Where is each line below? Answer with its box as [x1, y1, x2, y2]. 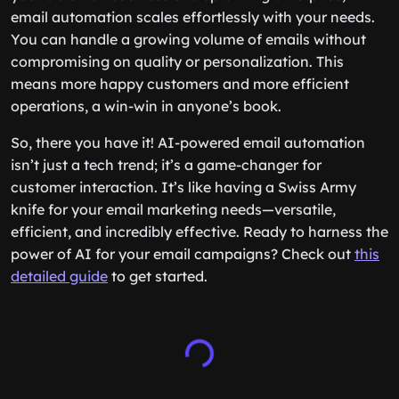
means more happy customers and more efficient [11, 75, 349, 93]
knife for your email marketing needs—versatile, [11, 200, 336, 218]
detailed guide [11, 267, 108, 285]
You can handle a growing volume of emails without [11, 30, 366, 48]
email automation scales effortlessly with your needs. [11, 8, 375, 26]
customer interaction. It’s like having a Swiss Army [11, 178, 356, 196]
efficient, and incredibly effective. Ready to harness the [11, 223, 388, 240]
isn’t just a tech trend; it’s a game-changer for [11, 156, 322, 174]
